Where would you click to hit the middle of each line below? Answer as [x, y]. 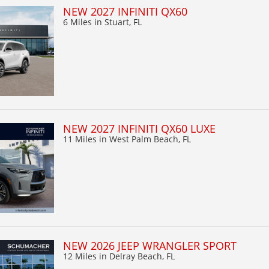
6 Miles [79, 22]
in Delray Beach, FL [137, 256]
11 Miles [81, 139]
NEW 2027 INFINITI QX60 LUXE [139, 128]
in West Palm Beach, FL [145, 139]
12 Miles [81, 256]
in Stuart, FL [118, 22]
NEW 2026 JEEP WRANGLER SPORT [150, 245]
